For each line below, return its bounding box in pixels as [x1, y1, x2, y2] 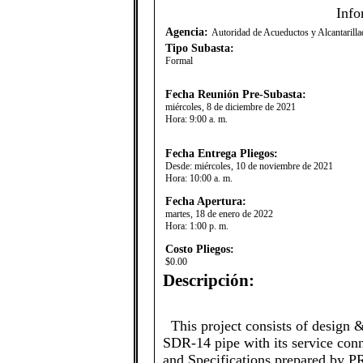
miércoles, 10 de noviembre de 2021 [194, 160, 333, 172]
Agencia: [165, 26, 211, 38]
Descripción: [163, 271, 254, 290]
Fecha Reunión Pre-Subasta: [165, 88, 306, 100]
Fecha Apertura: [165, 195, 246, 207]
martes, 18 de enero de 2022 [165, 208, 273, 220]
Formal [165, 55, 193, 66]
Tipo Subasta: [165, 42, 234, 54]
